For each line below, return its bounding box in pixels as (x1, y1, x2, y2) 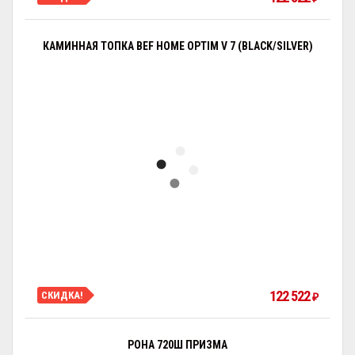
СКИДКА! (41, 288, 83, 301)
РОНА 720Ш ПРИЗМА (128, 338, 227, 351)
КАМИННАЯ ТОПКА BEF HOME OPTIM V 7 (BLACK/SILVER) (42, 40, 313, 52)
